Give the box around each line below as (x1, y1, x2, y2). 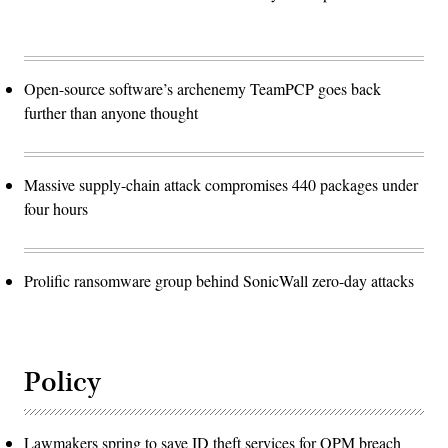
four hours (24, 197, 88, 219)
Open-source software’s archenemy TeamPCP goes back (24, 77, 381, 99)
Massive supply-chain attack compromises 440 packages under (24, 173, 418, 195)
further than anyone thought (24, 101, 198, 123)
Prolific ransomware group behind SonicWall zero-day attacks (24, 269, 414, 291)
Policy (24, 363, 101, 401)
